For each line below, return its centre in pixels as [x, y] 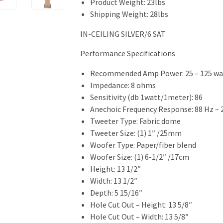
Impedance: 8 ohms [123, 85]
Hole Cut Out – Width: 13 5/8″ [139, 217]
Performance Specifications [127, 53]
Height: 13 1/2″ [115, 169]
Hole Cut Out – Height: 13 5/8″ [141, 205]
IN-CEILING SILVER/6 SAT [123, 34]
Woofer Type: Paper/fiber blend [143, 145]
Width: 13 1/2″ [113, 181]
